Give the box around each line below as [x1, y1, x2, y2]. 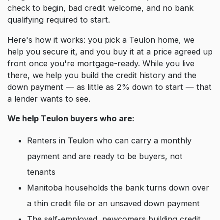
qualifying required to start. [7, 15, 110, 25]
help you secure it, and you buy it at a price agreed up [7, 46, 213, 56]
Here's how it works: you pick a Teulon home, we [7, 34, 194, 45]
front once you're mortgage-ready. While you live [7, 58, 194, 68]
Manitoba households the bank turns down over [27, 182, 209, 192]
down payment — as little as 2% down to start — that [7, 82, 212, 92]
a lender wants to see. [7, 93, 90, 104]
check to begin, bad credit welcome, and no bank [7, 3, 193, 13]
